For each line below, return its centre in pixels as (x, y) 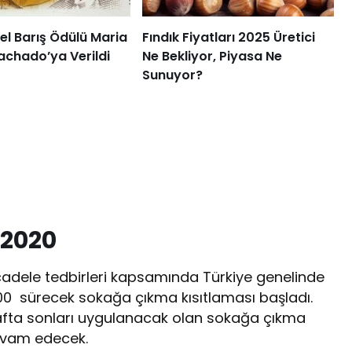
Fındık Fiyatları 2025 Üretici (228, 37)
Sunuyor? (172, 75)
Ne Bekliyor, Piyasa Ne (212, 56)
